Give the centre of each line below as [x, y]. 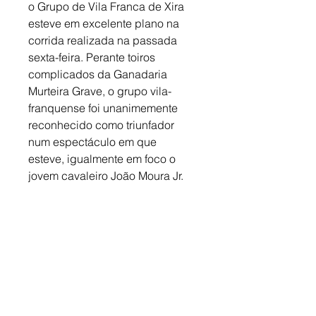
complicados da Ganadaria [99, 74]
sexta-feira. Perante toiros [93, 57]
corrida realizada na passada [104, 41]
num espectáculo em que [94, 142]
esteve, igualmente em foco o [103, 159]
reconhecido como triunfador [103, 125]
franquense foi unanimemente [104, 108]
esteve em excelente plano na [105, 24]
